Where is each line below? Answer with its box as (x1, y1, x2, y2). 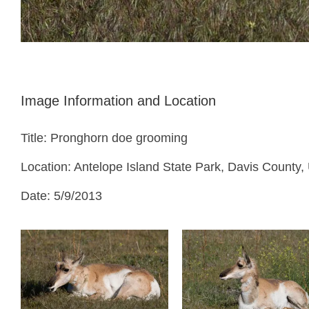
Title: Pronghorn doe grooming (21, 131, 188, 145)
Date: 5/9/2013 (21, 189, 102, 203)
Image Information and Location (21, 93, 216, 108)
